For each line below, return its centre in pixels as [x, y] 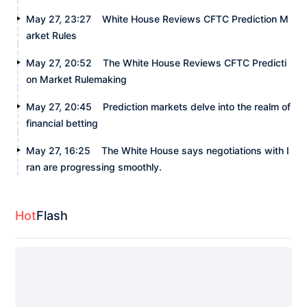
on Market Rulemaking [77, 79]
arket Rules [52, 36]
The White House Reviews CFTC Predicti [195, 63]
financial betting [62, 123]
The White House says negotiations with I [196, 151]
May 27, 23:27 [59, 19]
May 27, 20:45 [59, 107]
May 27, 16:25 [59, 151]
